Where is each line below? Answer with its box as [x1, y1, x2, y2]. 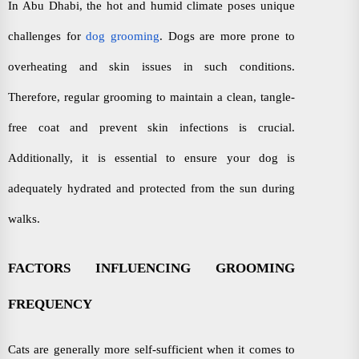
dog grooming [86, 30, 159, 43]
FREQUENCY [8, 296, 92, 312]
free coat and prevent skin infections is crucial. [8, 121, 295, 135]
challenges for [8, 30, 87, 43]
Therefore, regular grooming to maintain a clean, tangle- [8, 91, 295, 104]
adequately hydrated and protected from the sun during [8, 182, 295, 196]
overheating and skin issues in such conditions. [8, 60, 295, 74]
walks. [8, 212, 40, 226]
